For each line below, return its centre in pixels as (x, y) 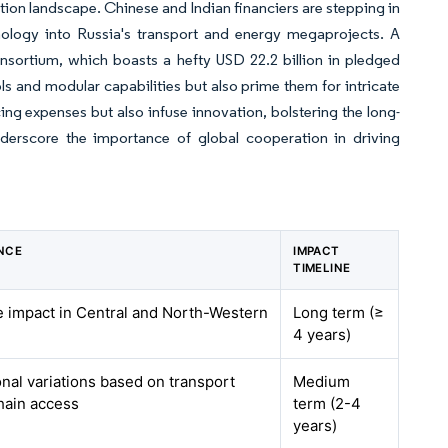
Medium (322, 381)
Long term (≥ (339, 312)
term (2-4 (327, 403)
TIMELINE (322, 268)
